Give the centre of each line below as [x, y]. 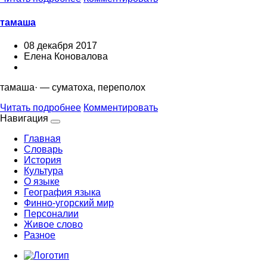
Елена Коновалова [66, 56]
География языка [62, 192]
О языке [42, 181]
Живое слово [53, 224]
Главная [42, 138]
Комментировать [121, 107]
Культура [44, 170]
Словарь [43, 149]
